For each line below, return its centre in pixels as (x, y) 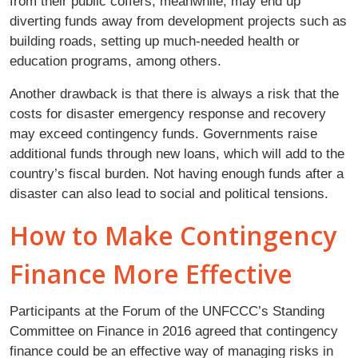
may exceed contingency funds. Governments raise (163, 134)
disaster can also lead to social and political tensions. (169, 194)
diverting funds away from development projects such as (178, 21)
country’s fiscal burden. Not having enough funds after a (177, 174)
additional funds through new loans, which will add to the (177, 154)
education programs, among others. (115, 61)
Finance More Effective (151, 274)
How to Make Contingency (173, 236)
